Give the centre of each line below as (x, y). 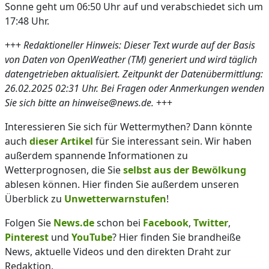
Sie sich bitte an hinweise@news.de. (79, 103)
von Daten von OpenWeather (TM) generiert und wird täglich (131, 59)
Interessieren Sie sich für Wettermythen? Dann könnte (128, 127)
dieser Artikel (61, 141)
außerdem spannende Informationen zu (96, 156)
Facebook (166, 223)
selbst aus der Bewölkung (185, 170)
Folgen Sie (29, 223)
